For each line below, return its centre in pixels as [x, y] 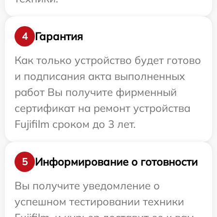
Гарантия [59, 36]
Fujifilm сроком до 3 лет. [75, 124]
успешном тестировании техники [99, 202]
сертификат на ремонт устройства [102, 108]
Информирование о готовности [116, 162]
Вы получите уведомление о [87, 186]
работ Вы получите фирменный [96, 92]
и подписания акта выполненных [100, 76]
